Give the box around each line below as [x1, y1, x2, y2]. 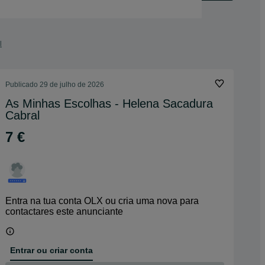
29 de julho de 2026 [40, 80, 104, 89]
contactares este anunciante [5, 206, 123, 216]
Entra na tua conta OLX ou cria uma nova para [5, 196, 199, 206]
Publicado [5, 80, 40, 89]
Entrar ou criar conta [10, 245, 93, 255]
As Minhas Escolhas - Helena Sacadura [5, 97, 213, 110]
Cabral [5, 109, 40, 122]
